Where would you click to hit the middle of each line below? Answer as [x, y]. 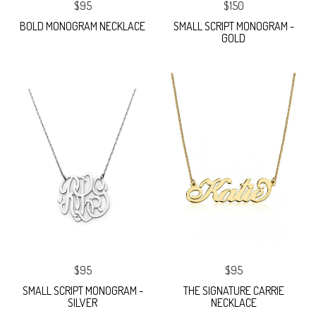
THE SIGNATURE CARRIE [233, 291]
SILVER [83, 303]
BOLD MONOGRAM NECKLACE [83, 26]
